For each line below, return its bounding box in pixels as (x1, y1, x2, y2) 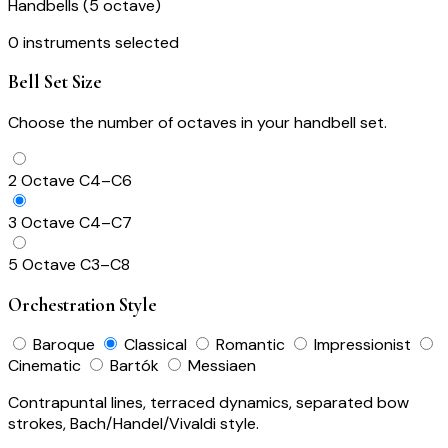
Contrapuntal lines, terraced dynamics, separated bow (8, 392, 409, 414)
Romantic (216, 334, 289, 356)
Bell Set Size (8, 71, 102, 94)
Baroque (33, 334, 99, 356)
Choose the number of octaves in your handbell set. (8, 111, 387, 133)
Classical (124, 334, 191, 356)
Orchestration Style (8, 293, 157, 316)
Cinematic (8, 355, 85, 377)
